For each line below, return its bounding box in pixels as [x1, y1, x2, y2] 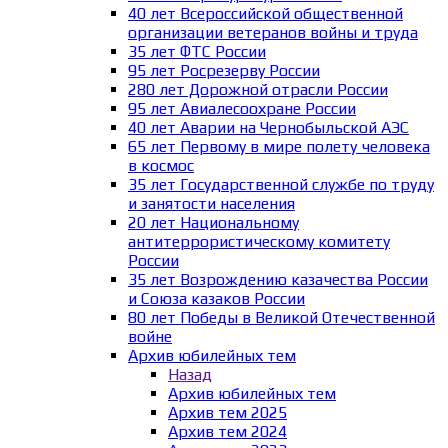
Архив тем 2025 [168, 402, 287, 422]
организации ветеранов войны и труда [128, 22, 418, 42]
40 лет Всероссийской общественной [128, 3, 403, 23]
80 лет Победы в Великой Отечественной [128, 307, 435, 327]
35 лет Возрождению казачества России [128, 269, 428, 289]
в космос [128, 155, 194, 175]
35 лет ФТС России [128, 41, 266, 61]
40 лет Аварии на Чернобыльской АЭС [128, 117, 409, 137]
